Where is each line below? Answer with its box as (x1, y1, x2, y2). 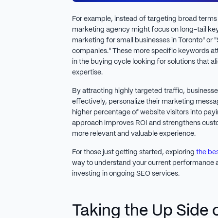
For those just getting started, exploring (72, 148, 195, 156)
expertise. (72, 69, 103, 76)
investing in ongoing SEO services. (72, 170, 180, 177)
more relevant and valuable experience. (72, 130, 196, 137)
